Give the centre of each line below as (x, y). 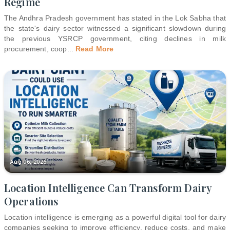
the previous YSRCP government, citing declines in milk (115, 38)
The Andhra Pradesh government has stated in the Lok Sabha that (115, 18)
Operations (31, 201)
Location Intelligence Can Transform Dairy (108, 187)
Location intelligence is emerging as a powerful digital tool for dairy (115, 217)
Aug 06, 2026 (28, 162)
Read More (95, 49)
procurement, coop (36, 49)
